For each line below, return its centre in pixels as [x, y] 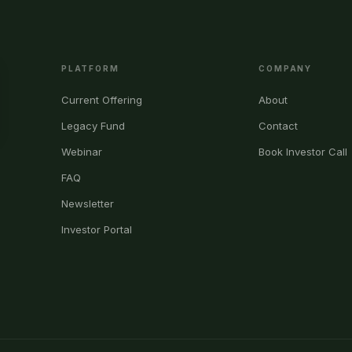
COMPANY [285, 68]
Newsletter [88, 203]
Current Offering [102, 100]
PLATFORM [90, 68]
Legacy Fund [93, 126]
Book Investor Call [303, 152]
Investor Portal [97, 229]
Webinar [82, 152]
